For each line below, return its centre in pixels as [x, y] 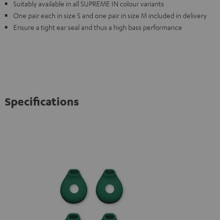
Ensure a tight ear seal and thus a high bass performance [98, 27]
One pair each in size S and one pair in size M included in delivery [110, 15]
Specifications [42, 101]
